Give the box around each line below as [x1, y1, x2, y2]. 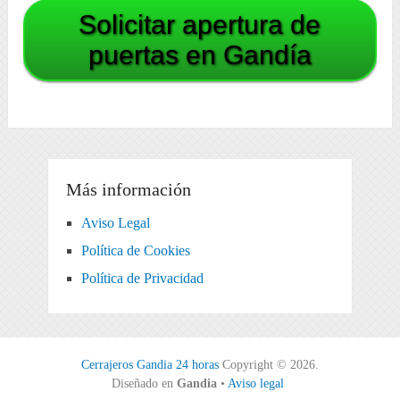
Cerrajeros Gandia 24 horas [80, 358, 219, 372]
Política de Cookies [80, 243, 190, 259]
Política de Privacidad [80, 271, 204, 287]
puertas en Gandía [87, 40, 312, 71]
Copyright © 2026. [218, 358, 319, 372]
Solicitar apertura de [79, 10, 321, 40]
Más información [65, 179, 191, 200]
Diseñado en [112, 377, 178, 391]
